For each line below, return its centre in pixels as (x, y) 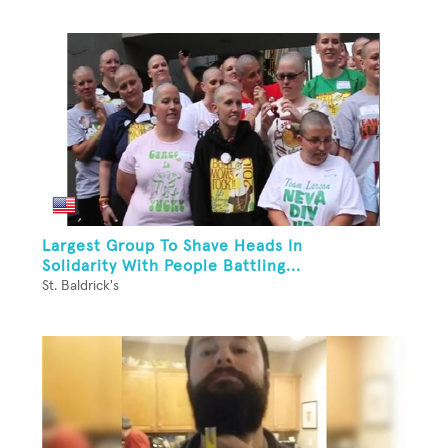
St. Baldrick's (80, 285)
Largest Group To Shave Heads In (172, 245)
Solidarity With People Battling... (171, 265)
